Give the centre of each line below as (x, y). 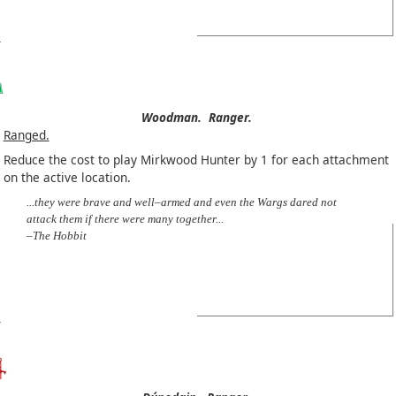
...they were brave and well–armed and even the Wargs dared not (181, 202)
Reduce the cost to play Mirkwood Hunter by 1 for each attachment (196, 160)
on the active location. (67, 178)
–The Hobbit (56, 236)
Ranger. (230, 118)
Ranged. (26, 135)
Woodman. (171, 118)
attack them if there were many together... (125, 219)
